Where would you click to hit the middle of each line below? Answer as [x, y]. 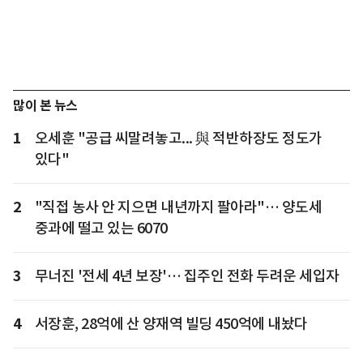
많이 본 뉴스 [45, 105]
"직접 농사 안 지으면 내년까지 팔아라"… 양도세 [178, 207]
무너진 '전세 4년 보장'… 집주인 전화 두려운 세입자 [187, 275]
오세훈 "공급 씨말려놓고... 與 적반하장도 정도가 [178, 138]
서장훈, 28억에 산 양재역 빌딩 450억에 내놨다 [171, 323]
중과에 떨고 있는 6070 [101, 228]
